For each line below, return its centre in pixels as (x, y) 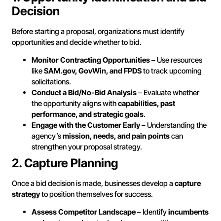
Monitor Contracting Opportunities (91, 60)
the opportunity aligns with (75, 103)
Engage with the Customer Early (86, 125)
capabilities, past (147, 103)
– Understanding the (173, 125)
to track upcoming (172, 71)
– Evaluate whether (168, 92)
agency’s (47, 136)
